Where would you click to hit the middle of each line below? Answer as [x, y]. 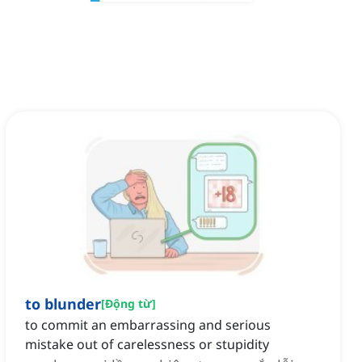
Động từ [128, 304]
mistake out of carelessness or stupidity [147, 345]
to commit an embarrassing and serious [148, 325]
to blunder [63, 304]
